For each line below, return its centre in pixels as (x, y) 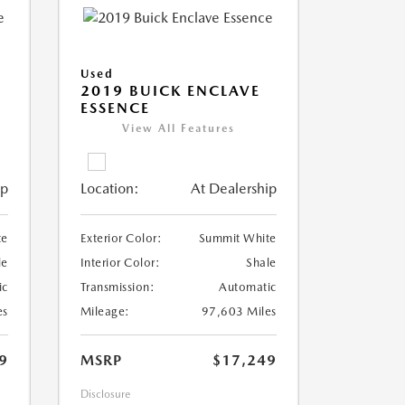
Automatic (248, 287)
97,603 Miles (239, 312)
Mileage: (105, 312)
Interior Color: (120, 263)
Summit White (237, 239)
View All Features (178, 129)
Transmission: (117, 287)
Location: (109, 189)
